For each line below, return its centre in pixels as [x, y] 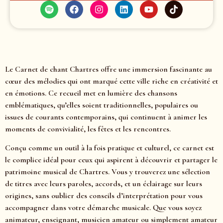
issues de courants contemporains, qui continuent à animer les [106, 117]
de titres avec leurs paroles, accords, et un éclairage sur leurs [104, 184]
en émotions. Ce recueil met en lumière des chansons [91, 93]
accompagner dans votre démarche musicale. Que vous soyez [103, 208]
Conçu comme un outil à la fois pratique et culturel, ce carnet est [110, 148]
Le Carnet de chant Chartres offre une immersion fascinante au [109, 69]
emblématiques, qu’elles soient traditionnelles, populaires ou [102, 105]
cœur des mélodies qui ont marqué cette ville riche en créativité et [111, 81]
